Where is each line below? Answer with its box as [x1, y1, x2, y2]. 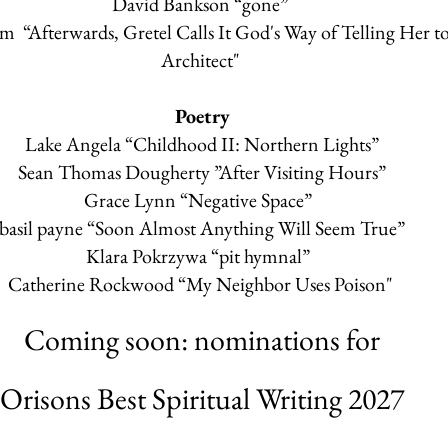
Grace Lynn [84, 187, 180, 213]
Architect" [160, 47, 244, 73]
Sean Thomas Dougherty [18, 159, 210, 185]
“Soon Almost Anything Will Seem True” [87, 215, 405, 241]
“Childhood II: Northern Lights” [125, 131, 379, 157]
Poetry [174, 103, 230, 129]
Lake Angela [25, 131, 125, 157]
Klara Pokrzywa [86, 243, 211, 269]
